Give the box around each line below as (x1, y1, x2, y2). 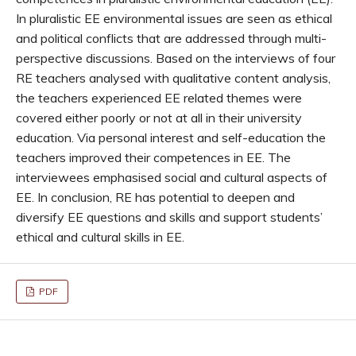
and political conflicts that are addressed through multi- (16, 29, 327, 46)
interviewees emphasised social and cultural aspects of (16, 168, 327, 185)
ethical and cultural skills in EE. (16, 228, 184, 245)
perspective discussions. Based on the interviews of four (16, 49, 335, 66)
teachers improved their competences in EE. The (16, 149, 291, 165)
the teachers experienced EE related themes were (16, 89, 302, 106)
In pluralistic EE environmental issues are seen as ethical (16, 10, 332, 26)
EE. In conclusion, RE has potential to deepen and (16, 188, 295, 205)
